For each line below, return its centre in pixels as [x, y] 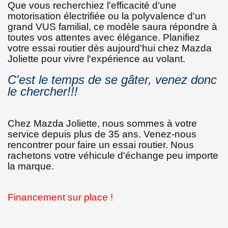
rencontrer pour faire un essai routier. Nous [101, 145]
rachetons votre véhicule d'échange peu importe [113, 155]
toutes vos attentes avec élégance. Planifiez [104, 37]
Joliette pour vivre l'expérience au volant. [96, 59]
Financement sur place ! [60, 197]
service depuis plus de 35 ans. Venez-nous [102, 134]
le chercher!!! [43, 91]
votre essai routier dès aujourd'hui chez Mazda [110, 48]
